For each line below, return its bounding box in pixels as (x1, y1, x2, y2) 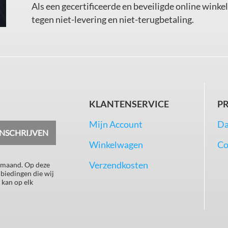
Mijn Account (89, 119, 142, 130)
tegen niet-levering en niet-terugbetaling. (32, 14, 194, 25)
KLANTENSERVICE (89, 98, 169, 110)
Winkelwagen (89, 139, 143, 151)
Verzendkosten (89, 159, 148, 171)
